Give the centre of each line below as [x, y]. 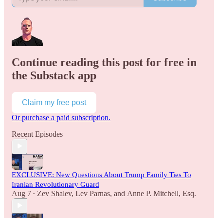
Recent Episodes [37, 134]
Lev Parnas [93, 193]
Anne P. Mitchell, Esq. [162, 193]
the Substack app [54, 75]
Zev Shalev [54, 193]
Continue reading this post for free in [104, 62]
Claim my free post [54, 102]
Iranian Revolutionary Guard [55, 184]
